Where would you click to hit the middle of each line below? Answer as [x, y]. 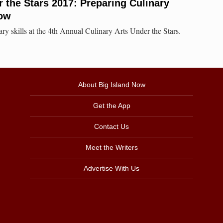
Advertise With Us [111, 168]
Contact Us [111, 127]
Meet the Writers [111, 148]
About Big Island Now [111, 85]
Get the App [111, 106]
